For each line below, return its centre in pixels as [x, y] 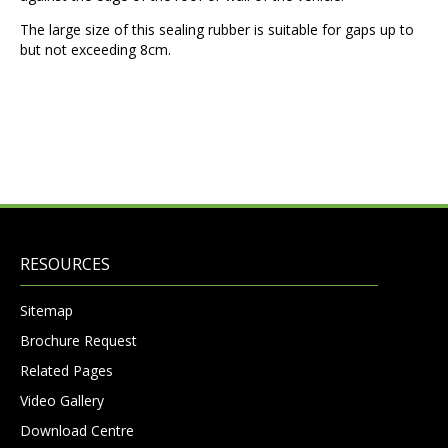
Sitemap [46, 311]
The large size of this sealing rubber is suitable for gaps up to [217, 30]
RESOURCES [65, 264]
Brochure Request [78, 341]
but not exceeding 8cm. [95, 50]
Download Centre [77, 431]
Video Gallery [62, 401]
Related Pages [66, 371]
